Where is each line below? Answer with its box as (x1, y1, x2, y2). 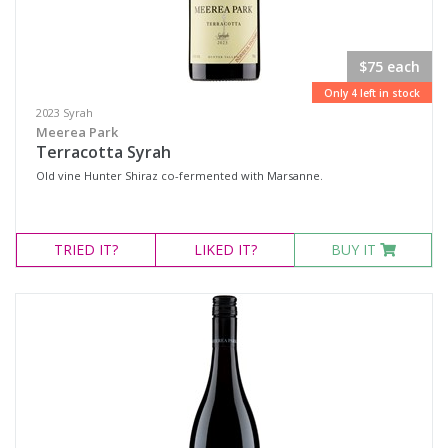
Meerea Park (36, 123, 118, 141)
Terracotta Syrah (36, 141, 171, 163)
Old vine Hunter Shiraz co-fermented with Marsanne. (36, 168, 323, 183)
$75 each (359, 57, 420, 76)
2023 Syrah (36, 105, 93, 120)
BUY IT (330, 240, 380, 259)
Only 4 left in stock (324, 86, 420, 100)
